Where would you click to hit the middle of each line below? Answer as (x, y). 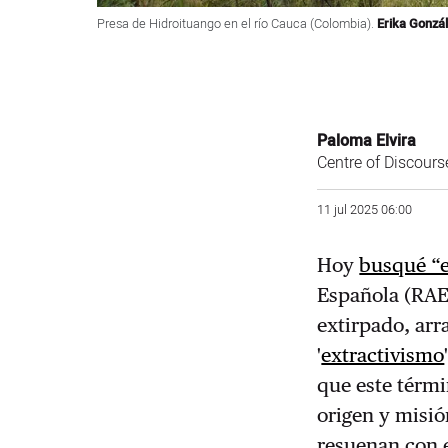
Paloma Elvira (367, 140)
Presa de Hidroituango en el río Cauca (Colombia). (237, 23)
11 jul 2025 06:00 (365, 210)
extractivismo (383, 355)
